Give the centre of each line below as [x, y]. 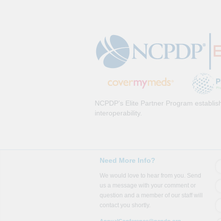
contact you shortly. [125, 205]
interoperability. [118, 113]
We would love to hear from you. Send [150, 176]
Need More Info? [128, 160]
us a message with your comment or [148, 185]
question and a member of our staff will [151, 195]
